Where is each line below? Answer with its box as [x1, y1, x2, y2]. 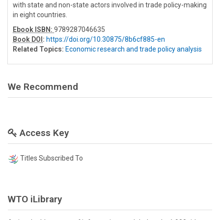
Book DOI [13, 35, 43, 44]
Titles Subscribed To [20, 154, 83, 163]
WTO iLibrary [8, 193, 62, 205]
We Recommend [8, 81, 78, 93]
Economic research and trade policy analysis [65, 45, 202, 54]
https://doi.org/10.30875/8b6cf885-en [46, 35, 165, 44]
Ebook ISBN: [13, 26, 54, 34]
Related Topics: [13, 45, 64, 54]
